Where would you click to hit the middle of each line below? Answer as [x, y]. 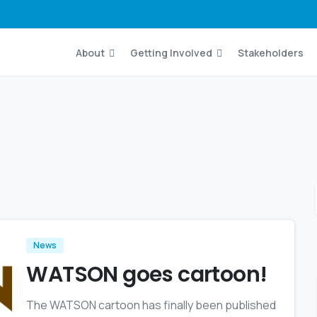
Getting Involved [171, 53]
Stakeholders [271, 53]
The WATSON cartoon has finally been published [151, 305]
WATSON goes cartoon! [147, 275]
